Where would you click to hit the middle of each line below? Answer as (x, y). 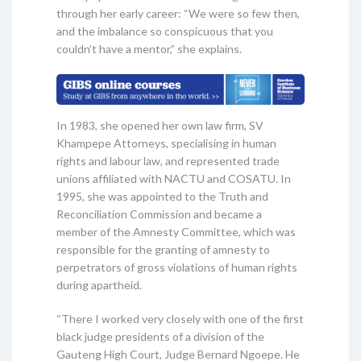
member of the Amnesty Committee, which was (176, 231)
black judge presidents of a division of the (160, 336)
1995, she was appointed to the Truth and (162, 196)
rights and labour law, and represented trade (168, 160)
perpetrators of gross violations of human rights (177, 267)
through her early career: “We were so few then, (178, 13)
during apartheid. (99, 284)
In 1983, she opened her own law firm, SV (160, 125)
